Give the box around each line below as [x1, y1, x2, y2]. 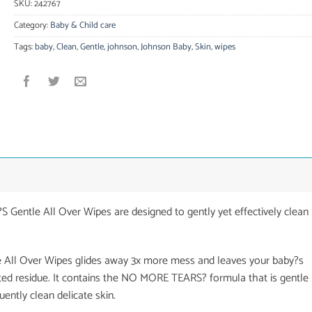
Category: [13, 17, 50, 33]
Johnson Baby [140, 39, 192, 54]
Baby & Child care [49, 17, 116, 33]
